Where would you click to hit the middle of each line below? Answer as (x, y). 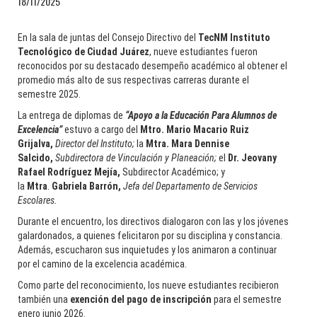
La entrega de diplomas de (71, 115)
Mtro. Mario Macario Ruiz (195, 129)
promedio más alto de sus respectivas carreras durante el (133, 80)
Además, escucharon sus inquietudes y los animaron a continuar (147, 249)
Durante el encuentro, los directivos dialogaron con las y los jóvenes (153, 221)
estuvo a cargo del (101, 129)
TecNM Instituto (234, 37)
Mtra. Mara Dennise (188, 143)
